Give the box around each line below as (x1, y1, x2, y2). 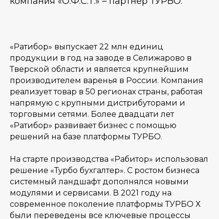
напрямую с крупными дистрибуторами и (10, 98, 185, 108)
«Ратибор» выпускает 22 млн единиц (10, 42, 163, 51)
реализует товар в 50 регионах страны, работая (10, 87, 203, 96)
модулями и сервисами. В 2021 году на (10, 188, 172, 197)
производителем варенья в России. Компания (10, 76, 203, 85)
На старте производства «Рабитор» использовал (10, 154, 208, 164)
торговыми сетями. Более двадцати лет (10, 109, 174, 119)
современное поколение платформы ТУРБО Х (10, 199, 200, 209)
